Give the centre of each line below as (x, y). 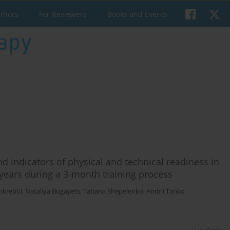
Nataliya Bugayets (53, 191)
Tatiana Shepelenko (113, 191)
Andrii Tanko (166, 191)
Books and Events (137, 14)
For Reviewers (63, 14)
